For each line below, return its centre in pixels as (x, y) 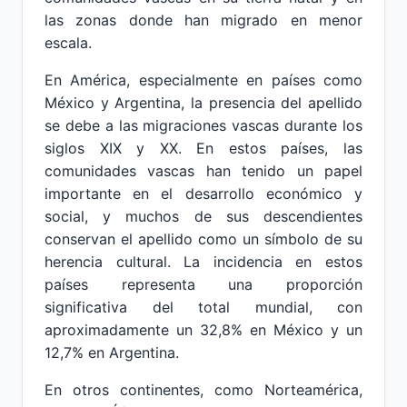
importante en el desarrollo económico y (203, 194)
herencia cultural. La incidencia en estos (203, 262)
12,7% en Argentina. (112, 352)
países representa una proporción (203, 284)
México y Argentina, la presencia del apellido (203, 103)
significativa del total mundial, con (203, 307)
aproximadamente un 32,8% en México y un (203, 330)
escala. (68, 43)
